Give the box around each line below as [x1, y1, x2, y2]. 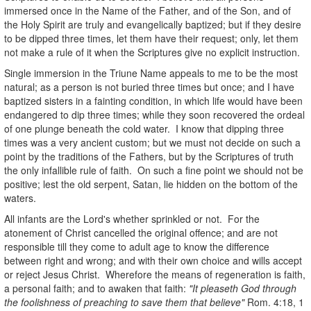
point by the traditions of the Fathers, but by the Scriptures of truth [4, 149, 294, 163]
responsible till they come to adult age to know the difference [4, 239, 269, 253]
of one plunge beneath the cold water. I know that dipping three [4, 121, 284, 135]
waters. [4, 190, 36, 205]
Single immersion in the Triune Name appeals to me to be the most [4, 65, 298, 80]
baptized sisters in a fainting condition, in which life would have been [4, 93, 303, 108]
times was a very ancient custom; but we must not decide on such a [4, 135, 301, 149]
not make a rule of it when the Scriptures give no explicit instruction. [4, 44, 300, 59]
